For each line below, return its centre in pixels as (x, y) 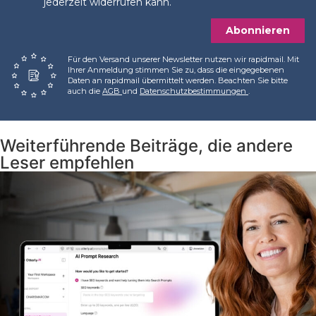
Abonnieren (258, 31)
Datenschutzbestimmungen (194, 91)
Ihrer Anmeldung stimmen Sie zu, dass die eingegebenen (176, 70)
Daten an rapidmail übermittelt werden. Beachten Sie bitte (178, 81)
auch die (85, 91)
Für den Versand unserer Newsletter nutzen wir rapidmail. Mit (183, 60)
